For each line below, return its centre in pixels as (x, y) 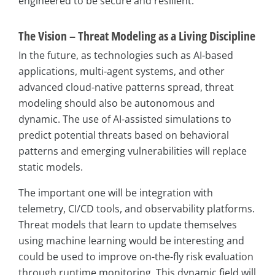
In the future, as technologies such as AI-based (126, 56)
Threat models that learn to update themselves (128, 225)
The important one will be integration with (116, 193)
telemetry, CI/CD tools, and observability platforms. (137, 209)
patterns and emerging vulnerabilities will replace (133, 151)
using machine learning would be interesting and (131, 241)
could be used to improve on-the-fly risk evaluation (136, 257)
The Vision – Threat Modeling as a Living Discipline (137, 36)
